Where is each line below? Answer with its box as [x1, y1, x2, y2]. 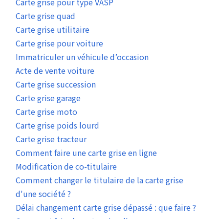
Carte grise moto [16, 106, 77, 118]
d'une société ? [16, 188, 71, 200]
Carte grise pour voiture [16, 37, 103, 49]
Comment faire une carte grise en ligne [16, 147, 157, 159]
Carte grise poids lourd [16, 119, 99, 131]
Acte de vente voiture [16, 65, 94, 77]
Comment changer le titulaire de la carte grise [16, 174, 183, 186]
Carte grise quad [16, 10, 75, 22]
